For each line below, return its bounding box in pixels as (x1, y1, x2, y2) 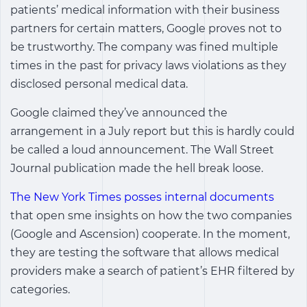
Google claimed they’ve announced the (10, 106, 230, 119)
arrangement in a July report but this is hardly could (10, 125, 295, 138)
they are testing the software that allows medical (10, 246, 279, 259)
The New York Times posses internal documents (10, 191, 274, 204)
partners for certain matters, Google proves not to (10, 22, 282, 35)
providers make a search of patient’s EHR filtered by (10, 265, 295, 278)
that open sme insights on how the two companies (10, 209, 292, 222)
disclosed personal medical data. (10, 77, 188, 90)
